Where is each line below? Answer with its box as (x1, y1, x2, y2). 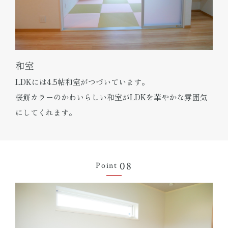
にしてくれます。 (15, 106, 76, 118)
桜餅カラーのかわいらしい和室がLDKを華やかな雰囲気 (15, 91, 207, 102)
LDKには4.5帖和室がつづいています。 (15, 76, 149, 87)
